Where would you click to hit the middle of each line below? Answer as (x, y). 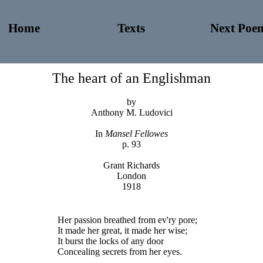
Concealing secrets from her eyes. (120, 252)
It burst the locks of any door (111, 241)
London (131, 176)
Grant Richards (131, 165)
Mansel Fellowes (136, 134)
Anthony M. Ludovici (131, 112)
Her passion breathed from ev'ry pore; (127, 220)
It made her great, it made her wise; (122, 230)
